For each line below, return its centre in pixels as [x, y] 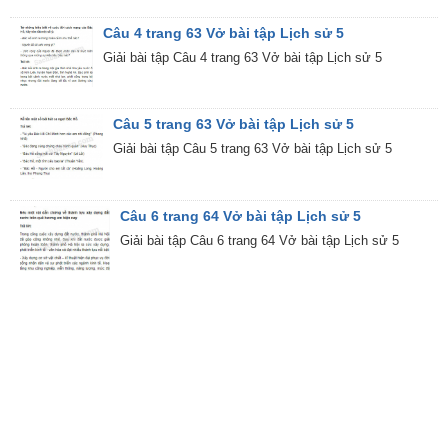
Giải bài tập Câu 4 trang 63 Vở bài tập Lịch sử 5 [243, 57]
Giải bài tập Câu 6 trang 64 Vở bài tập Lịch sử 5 [259, 241]
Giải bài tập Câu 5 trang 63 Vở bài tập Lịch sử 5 [252, 149]
